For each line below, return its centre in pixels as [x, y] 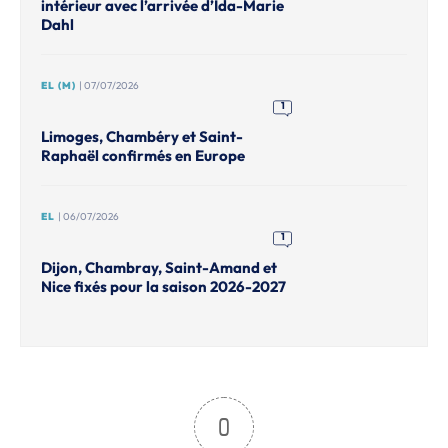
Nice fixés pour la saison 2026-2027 [163, 286]
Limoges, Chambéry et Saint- [142, 136]
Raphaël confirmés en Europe [143, 155]
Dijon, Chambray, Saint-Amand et [159, 267]
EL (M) [58, 85]
